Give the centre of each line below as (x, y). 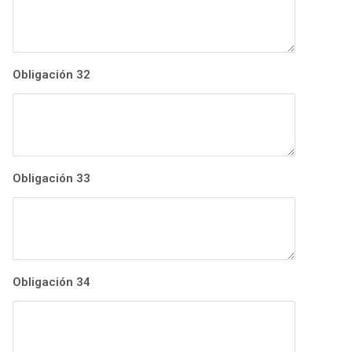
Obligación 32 (51, 75)
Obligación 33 (51, 179)
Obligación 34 (51, 282)
